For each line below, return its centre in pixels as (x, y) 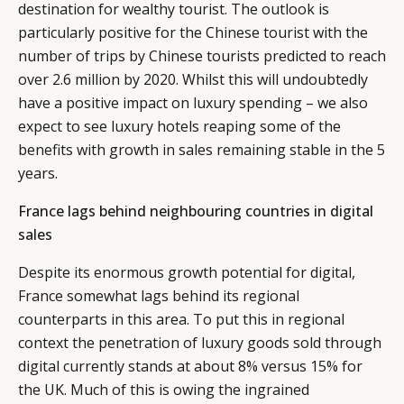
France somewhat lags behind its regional (159, 296)
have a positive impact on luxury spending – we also (193, 103)
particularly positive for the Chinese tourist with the (193, 33)
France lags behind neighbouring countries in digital (196, 211)
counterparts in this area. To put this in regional (181, 320)
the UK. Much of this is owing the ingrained (164, 390)
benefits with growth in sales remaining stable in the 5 (202, 150)
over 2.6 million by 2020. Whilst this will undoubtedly (193, 80)
